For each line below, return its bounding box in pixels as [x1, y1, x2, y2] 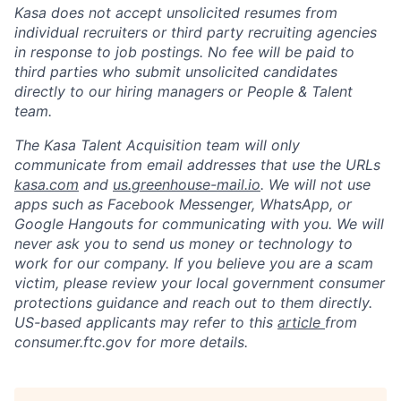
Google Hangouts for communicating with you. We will [14, 215, 384, 234]
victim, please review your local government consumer [14, 274, 385, 293]
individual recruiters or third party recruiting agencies [14, 23, 377, 42]
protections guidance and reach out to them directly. [14, 294, 372, 312]
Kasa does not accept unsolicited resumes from [14, 4, 337, 22]
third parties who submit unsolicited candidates [14, 63, 337, 81]
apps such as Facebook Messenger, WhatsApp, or [14, 195, 352, 214]
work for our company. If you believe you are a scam [14, 254, 373, 273]
